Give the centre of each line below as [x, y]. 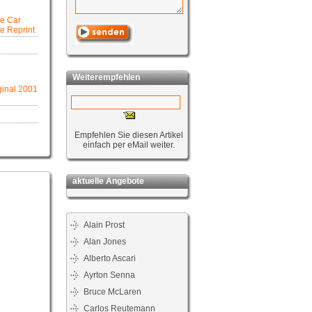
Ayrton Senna [109, 275]
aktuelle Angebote [105, 181]
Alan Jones [105, 242]
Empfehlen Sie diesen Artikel [129, 135]
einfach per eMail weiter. [129, 145]
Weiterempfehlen [103, 77]
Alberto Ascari [110, 258]
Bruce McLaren [112, 292]
